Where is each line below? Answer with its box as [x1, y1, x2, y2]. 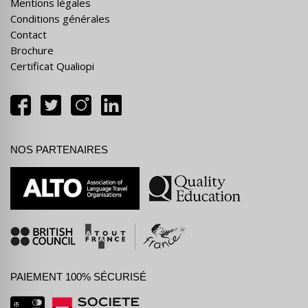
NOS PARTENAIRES [10, 143, 108, 155]
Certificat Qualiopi [10, 58, 94, 73]
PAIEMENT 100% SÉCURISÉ [10, 270, 146, 283]
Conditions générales [10, 11, 110, 25]
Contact [10, 27, 47, 41]
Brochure [10, 43, 54, 57]
